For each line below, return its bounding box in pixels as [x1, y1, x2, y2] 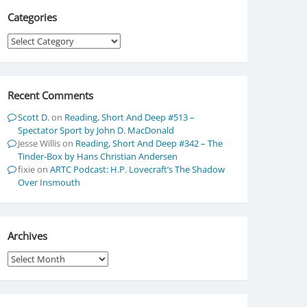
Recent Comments [7, 88, 93, 102]
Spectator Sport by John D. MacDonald [17, 123, 174, 136]
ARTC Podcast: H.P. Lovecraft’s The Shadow [49, 162, 225, 175]
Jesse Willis [17, 136, 60, 149]
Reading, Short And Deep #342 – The [75, 136, 223, 149]
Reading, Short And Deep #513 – [64, 110, 195, 123]
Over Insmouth [17, 175, 80, 188]
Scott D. [17, 110, 49, 123]
